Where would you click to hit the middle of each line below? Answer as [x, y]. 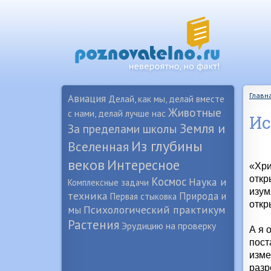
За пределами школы [122, 129]
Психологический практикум [155, 210]
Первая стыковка [143, 196]
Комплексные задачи [108, 182]
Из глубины [167, 146]
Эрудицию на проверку [169, 226]
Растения [93, 225]
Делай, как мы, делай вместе [166, 99]
